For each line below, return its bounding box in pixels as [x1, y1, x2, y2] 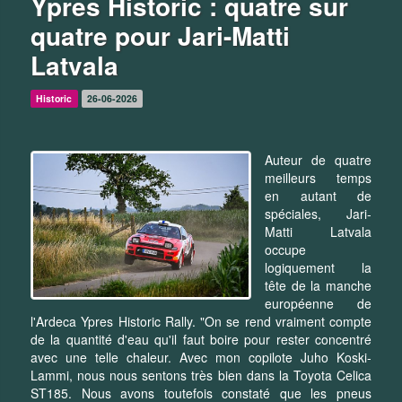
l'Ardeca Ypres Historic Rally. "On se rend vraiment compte [31, 311, 371, 330]
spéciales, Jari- [265, 204, 371, 223]
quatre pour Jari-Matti [31, 16, 290, 54]
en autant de [265, 186, 371, 205]
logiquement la [265, 258, 371, 276]
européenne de [265, 293, 371, 312]
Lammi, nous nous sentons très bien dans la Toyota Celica [31, 365, 371, 384]
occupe [265, 240, 306, 258]
